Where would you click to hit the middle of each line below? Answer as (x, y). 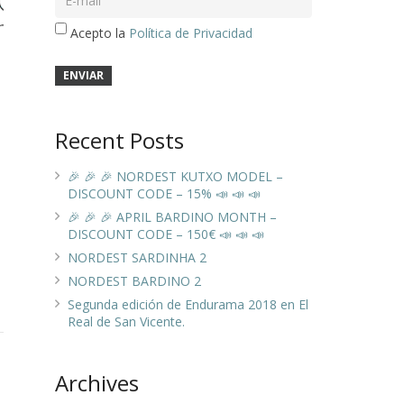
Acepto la (100, 33)
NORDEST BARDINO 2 (134, 281)
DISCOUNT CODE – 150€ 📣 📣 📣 (166, 234)
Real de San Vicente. (126, 322)
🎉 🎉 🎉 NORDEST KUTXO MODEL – (175, 177)
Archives (97, 383)
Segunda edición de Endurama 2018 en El (188, 305)
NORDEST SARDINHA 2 (137, 258)
